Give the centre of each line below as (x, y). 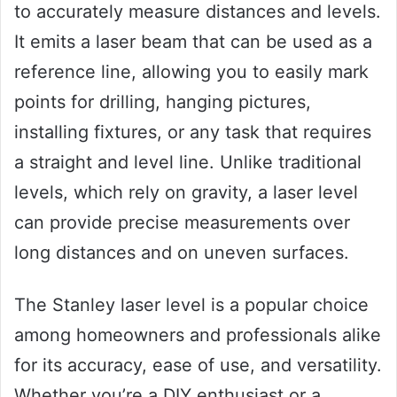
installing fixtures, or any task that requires (193, 132)
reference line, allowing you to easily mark (191, 71)
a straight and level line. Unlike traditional (188, 162)
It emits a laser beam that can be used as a (193, 41)
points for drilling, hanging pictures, (163, 101)
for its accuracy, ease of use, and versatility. (198, 365)
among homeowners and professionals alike (198, 335)
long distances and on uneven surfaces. (182, 252)
